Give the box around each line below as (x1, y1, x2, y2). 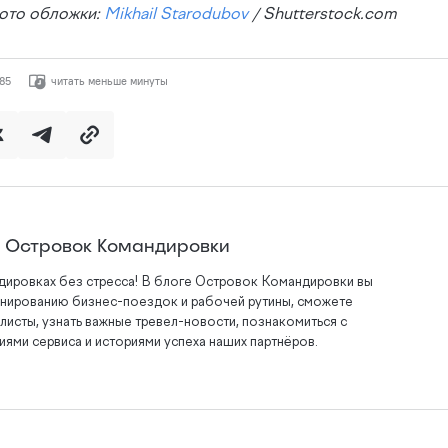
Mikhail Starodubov (104, 6, 249, 23)
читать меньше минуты (48, 74, 169, 89)
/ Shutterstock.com (248, 6, 398, 23)
